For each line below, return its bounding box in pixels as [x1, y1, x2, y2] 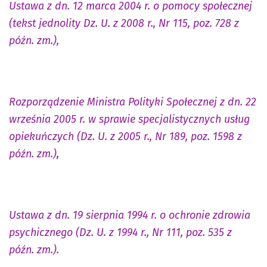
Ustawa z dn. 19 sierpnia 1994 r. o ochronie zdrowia [9, 208, 250, 222]
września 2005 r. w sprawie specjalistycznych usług [9, 112, 250, 126]
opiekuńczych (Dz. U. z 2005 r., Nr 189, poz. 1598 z [9, 129, 242, 143]
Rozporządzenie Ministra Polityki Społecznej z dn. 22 [9, 95, 256, 108]
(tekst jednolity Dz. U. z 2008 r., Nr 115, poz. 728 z [9, 16, 239, 30]
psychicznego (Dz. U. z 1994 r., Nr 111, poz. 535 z [9, 225, 232, 239]
